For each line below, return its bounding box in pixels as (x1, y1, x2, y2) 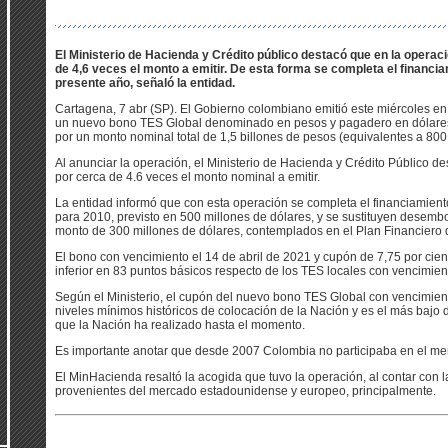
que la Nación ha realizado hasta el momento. (55, 318, 305, 332)
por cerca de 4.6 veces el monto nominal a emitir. (55, 170, 320, 184)
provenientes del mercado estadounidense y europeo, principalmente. (55, 384, 436, 398)
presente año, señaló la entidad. (55, 76, 235, 90)
